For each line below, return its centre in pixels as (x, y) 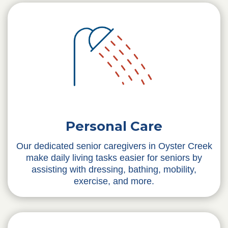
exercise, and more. (114, 181)
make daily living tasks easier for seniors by (114, 158)
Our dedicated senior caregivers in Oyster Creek (114, 146)
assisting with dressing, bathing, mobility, (114, 169)
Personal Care (114, 126)
